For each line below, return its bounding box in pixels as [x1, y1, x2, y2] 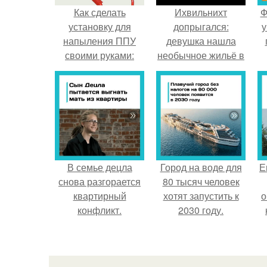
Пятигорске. [174, 63, 228, 76]
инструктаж [74, 77, 125, 91]
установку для [68, 20, 131, 33]
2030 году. [178, 203, 223, 217]
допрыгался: [173, 20, 229, 33]
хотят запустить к [163, 189, 239, 203]
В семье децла [67, 160, 132, 174]
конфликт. [77, 203, 122, 217]
